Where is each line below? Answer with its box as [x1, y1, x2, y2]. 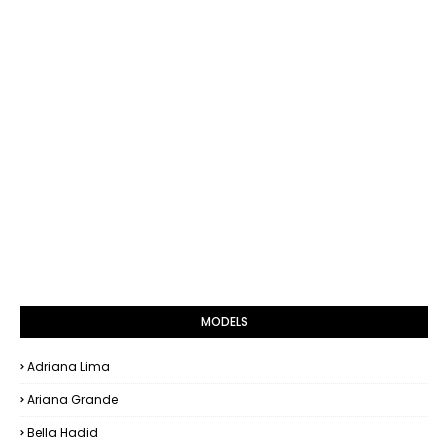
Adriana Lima [27, 358, 110, 375]
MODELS [200, 313, 248, 330]
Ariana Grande [27, 391, 118, 408]
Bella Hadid [27, 424, 98, 441]
